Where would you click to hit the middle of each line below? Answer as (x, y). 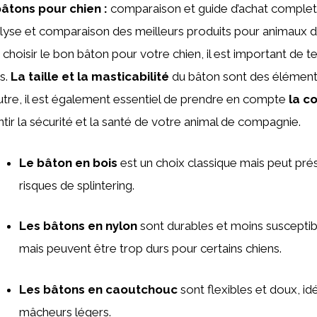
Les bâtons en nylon (78, 226)
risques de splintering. (77, 185)
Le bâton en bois (68, 162)
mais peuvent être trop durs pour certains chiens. (150, 248)
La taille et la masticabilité (90, 76)
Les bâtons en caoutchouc (98, 289)
